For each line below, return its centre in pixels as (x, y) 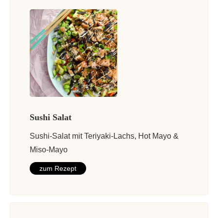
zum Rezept (58, 169)
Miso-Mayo (49, 150)
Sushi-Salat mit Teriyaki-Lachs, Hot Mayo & (104, 136)
